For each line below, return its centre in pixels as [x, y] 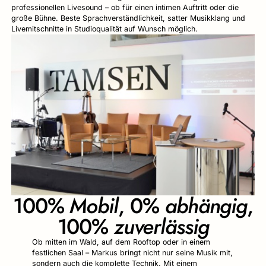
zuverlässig [161, 226]
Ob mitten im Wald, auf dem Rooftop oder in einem [121, 242]
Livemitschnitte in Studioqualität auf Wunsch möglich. [104, 28]
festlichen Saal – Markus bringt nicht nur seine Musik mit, [133, 252]
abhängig [206, 205]
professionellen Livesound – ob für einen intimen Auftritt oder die [125, 7]
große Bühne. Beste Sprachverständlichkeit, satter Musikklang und [128, 18]
